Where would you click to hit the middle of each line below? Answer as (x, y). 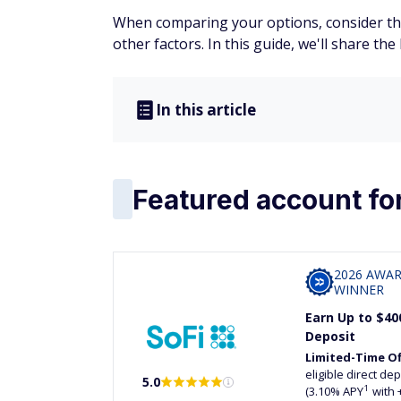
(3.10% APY (334, 391)
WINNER (359, 290)
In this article (206, 110)
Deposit (330, 336)
